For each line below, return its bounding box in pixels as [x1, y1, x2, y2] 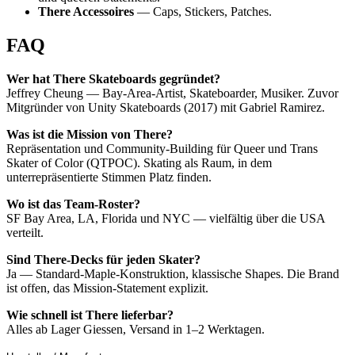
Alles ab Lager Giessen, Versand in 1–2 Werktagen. [6, 323, 265, 337]
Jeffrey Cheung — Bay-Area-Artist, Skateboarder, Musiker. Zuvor [6, 86, 338, 101]
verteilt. [6, 226, 44, 240]
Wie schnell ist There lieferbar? [6, 308, 174, 323]
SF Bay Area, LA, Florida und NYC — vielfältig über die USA [6, 212, 325, 226]
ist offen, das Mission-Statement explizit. [6, 281, 208, 296]
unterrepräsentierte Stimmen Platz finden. [6, 170, 212, 185]
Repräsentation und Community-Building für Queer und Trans [6, 142, 318, 156]
